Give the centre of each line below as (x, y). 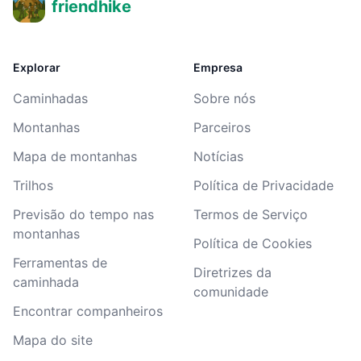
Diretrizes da (232, 272)
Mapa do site (53, 340)
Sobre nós (224, 98)
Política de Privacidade (263, 185)
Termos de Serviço (251, 214)
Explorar (37, 67)
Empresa (218, 67)
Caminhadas (50, 98)
